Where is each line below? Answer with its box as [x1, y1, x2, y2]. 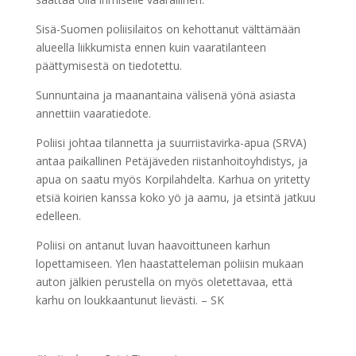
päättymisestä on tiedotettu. [35, 58, 182, 74]
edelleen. [35, 208, 81, 224]
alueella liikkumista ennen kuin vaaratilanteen [35, 40, 266, 56]
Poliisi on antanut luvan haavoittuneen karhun [35, 238, 270, 253]
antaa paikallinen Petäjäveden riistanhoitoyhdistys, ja [35, 153, 308, 169]
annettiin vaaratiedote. [35, 106, 151, 122]
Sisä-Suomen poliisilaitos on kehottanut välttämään [35, 21, 300, 37]
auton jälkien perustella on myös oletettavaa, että [35, 274, 292, 290]
